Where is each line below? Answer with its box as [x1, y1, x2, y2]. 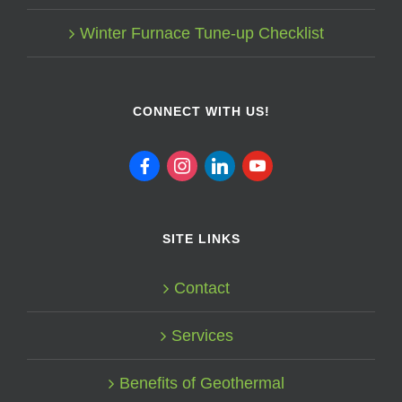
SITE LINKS [162, 231, 240, 246]
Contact [174, 278, 230, 297]
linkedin [204, 154, 258, 173]
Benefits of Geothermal [119, 373, 284, 392]
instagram [166, 154, 237, 173]
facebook [128, 154, 194, 173]
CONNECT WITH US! [132, 104, 270, 119]
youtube [241, 154, 299, 173]
